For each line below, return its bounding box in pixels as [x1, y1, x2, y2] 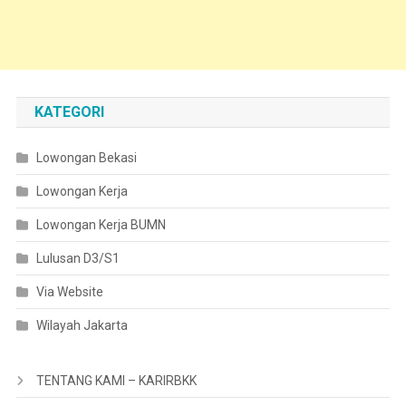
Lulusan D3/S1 [35, 251, 120, 266]
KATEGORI [34, 103, 104, 121]
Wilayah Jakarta [35, 318, 128, 333]
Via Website [35, 285, 103, 299]
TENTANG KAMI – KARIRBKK [35, 373, 197, 388]
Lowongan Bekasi [35, 150, 137, 165]
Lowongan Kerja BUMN [35, 217, 166, 232]
